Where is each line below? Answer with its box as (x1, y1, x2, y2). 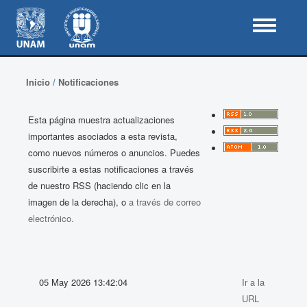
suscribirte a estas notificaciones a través (28, 162, 195, 175)
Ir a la (242, 275, 265, 288)
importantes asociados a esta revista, (28, 130, 178, 143)
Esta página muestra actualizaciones (28, 113, 175, 126)
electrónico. (28, 212, 75, 225)
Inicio (25, 75, 50, 88)
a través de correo (129, 195, 201, 208)
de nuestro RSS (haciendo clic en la (28, 179, 171, 192)
